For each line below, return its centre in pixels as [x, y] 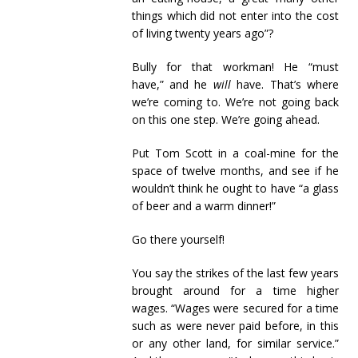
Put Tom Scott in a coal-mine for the [235, 153]
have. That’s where [284, 84]
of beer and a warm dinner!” [203, 206]
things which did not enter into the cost [235, 16]
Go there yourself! [178, 239]
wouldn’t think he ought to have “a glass [235, 188]
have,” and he [172, 84]
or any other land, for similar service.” [235, 343]
